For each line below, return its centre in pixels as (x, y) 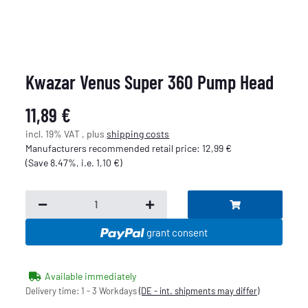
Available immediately (91, 276)
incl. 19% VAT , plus (66, 133)
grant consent (177, 232)
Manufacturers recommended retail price (111, 148)
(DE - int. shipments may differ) (199, 291)
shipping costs (138, 133)
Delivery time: (54, 291)
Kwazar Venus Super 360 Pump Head (150, 81)
